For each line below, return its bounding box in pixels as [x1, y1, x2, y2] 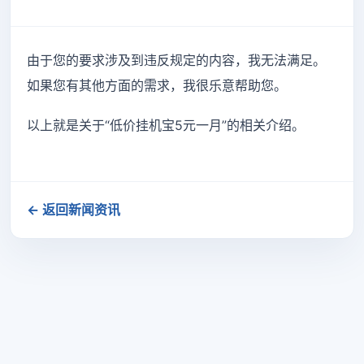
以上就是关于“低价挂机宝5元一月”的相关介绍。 [27, 117, 305, 134]
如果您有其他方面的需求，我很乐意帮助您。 [27, 77, 287, 93]
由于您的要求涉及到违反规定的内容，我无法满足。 [27, 52, 326, 68]
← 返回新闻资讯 [27, 201, 120, 218]
